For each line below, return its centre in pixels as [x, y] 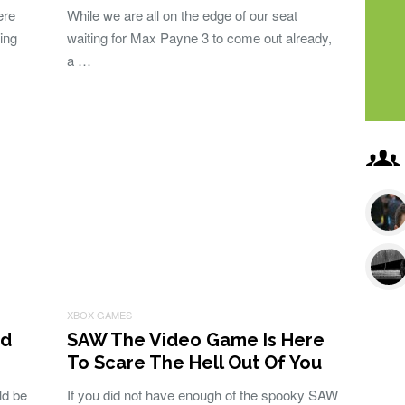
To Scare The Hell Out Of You [194, 363]
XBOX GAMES [99, 315]
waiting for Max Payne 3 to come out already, [199, 38]
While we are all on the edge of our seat [182, 15]
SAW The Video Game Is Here [196, 340]
